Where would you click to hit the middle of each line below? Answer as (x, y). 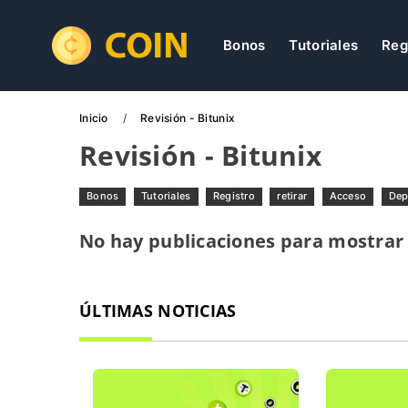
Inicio (95, 118)
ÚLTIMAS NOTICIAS (158, 311)
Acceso (348, 196)
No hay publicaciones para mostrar (242, 241)
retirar (292, 196)
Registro (234, 196)
